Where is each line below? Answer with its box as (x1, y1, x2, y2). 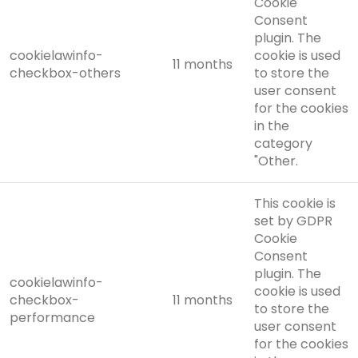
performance (10, 308, 95, 327)
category (254, 134, 312, 153)
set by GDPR (254, 212, 332, 230)
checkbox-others (10, 64, 121, 82)
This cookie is (254, 194, 336, 213)
